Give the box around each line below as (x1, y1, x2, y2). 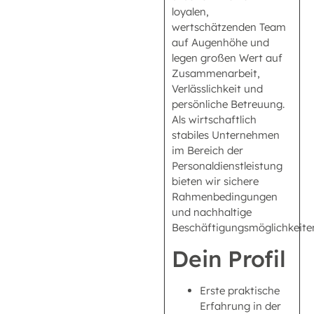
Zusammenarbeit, (172, 66, 260, 80)
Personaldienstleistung (172, 158, 282, 172)
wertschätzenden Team (172, 20, 286, 34)
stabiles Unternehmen (172, 128, 280, 142)
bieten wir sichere (172, 174, 259, 188)
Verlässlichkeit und (172, 81, 263, 95)
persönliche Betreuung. (172, 97, 285, 111)
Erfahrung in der (200, 299, 281, 313)
